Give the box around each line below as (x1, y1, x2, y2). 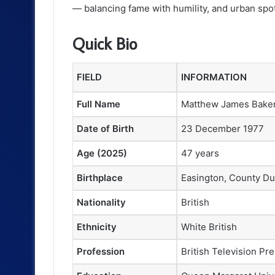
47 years (181, 147, 219, 160)
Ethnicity (77, 221, 117, 233)
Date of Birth (77, 123, 134, 135)
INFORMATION (181, 71, 247, 83)
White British (181, 221, 237, 233)
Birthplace (77, 172, 123, 184)
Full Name (77, 98, 120, 110)
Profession (77, 246, 125, 258)
